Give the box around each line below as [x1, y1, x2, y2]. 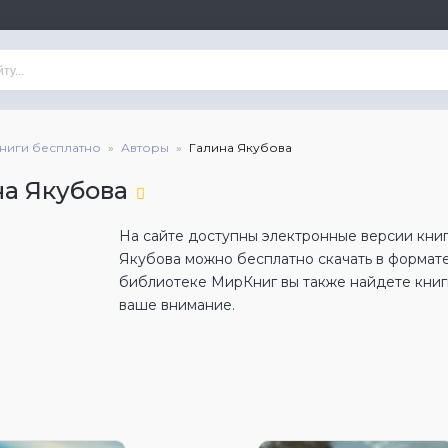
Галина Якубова [189, 140, 292, 155]
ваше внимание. [119, 296, 235, 314]
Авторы [121, 140, 169, 155]
